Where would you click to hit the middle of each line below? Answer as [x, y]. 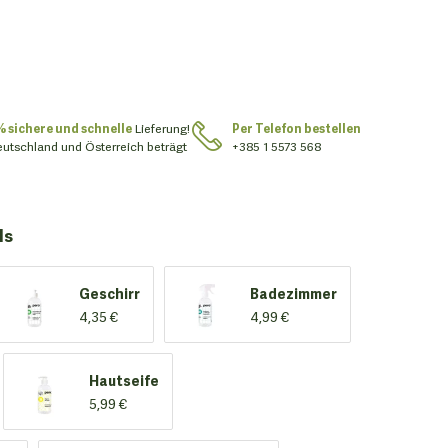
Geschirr [109, 293]
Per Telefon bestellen [297, 127]
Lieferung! [161, 127]
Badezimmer [293, 293]
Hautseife [124, 380]
